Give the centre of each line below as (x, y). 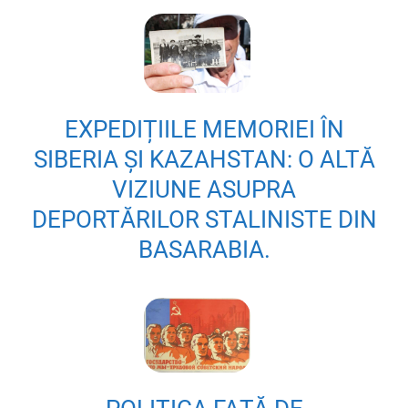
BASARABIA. (204, 250)
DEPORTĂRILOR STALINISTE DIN (204, 220)
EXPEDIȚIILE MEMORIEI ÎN (204, 130)
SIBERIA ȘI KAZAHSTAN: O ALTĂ (204, 160)
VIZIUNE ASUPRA (204, 190)
